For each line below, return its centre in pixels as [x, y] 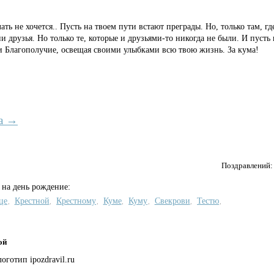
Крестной [32, 200]
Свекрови [172, 200]
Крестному [76, 200]
